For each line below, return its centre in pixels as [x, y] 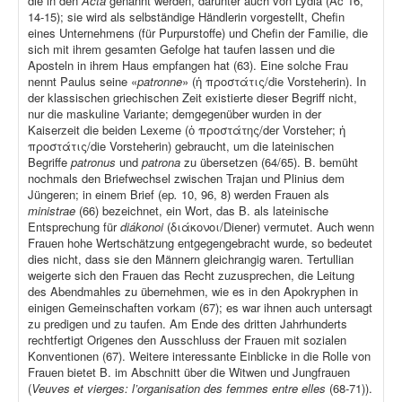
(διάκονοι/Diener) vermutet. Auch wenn [271, 227]
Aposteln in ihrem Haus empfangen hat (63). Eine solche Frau [188, 66]
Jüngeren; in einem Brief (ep [101, 195]
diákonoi [144, 227]
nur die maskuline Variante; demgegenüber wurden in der [175, 114]
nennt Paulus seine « [83, 82]
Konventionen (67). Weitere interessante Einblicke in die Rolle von [199, 356]
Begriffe [49, 162]
